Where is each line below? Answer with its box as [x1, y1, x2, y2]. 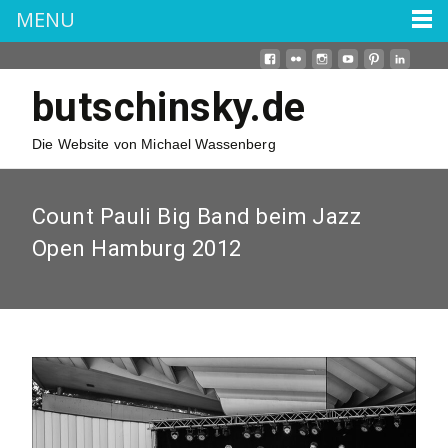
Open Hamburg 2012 [32, 236, 242, 261]
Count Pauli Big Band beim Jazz [32, 204, 362, 229]
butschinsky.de [32, 84, 306, 131]
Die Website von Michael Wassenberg [32, 136, 276, 152]
